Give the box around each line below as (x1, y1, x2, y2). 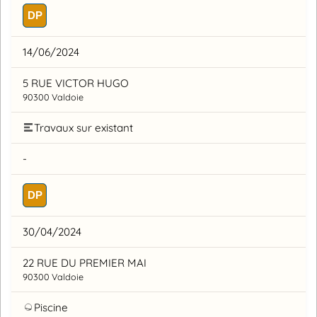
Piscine (34, 300, 68, 314)
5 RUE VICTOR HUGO (23, 76, 129, 90)
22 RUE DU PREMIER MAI (23, 255, 146, 270)
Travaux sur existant (34, 120, 133, 134)
